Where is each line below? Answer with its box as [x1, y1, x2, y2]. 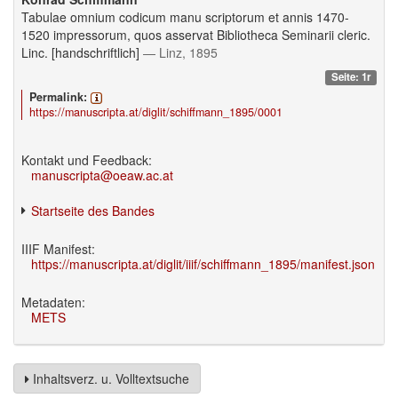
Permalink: [28, 88, 87, 105]
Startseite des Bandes [31, 201, 155, 219]
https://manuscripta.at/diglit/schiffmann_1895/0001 [28, 103, 283, 120]
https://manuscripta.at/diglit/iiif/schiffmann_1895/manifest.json [31, 254, 376, 273]
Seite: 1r [331, 69, 371, 85]
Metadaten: [21, 292, 85, 311]
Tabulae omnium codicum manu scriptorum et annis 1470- [21, 8, 349, 26]
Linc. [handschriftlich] [21, 44, 143, 61]
